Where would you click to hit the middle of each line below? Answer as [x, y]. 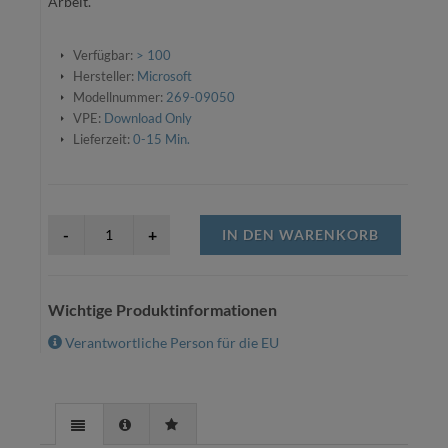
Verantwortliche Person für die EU [171, 343]
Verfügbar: [104, 55]
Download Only [147, 118]
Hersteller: [104, 76]
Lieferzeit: [102, 139]
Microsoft [164, 76]
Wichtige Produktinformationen [163, 310]
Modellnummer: [119, 97]
